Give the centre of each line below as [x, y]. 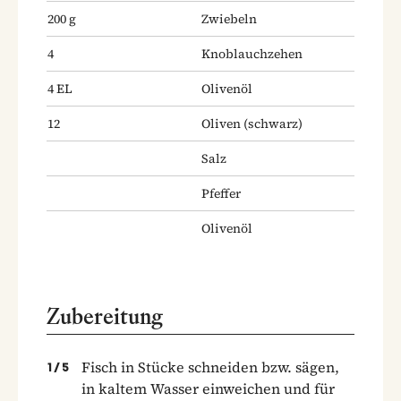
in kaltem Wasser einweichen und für [208, 388]
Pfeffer [221, 193]
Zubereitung [105, 316]
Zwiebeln [229, 18]
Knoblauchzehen [252, 53]
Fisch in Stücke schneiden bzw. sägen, [210, 367]
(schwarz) [272, 123]
